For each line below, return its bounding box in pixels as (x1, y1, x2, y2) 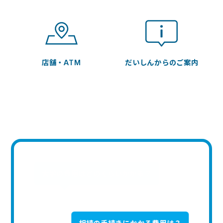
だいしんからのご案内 (125, 58, 199, 67)
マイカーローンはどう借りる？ (41, 169, 144, 178)
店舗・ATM (42, 58, 81, 67)
